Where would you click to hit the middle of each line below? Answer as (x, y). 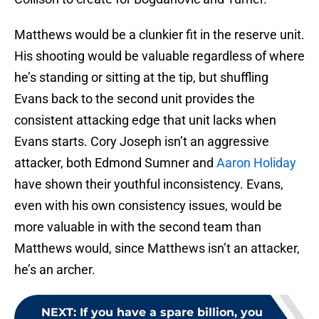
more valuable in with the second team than (138, 227)
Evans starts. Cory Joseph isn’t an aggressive (142, 142)
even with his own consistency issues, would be (148, 206)
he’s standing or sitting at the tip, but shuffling (141, 78)
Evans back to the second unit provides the (135, 99)
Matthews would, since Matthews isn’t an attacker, (157, 249)
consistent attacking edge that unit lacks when (145, 120)
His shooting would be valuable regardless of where (159, 56)
